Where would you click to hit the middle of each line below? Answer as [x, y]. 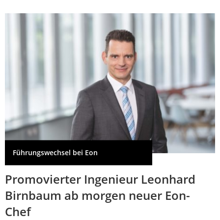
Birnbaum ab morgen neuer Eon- [97, 195]
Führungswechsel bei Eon [55, 153]
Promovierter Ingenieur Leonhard [100, 179]
